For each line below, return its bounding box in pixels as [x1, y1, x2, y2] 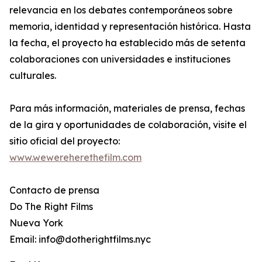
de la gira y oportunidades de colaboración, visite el [9, 119, 247, 131]
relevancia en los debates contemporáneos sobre [9, 4, 233, 16]
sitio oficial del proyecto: [9, 135, 120, 147]
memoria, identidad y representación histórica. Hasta [9, 20, 251, 33]
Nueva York [9, 217, 63, 229]
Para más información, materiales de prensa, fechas [9, 102, 245, 115]
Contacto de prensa [9, 184, 99, 196]
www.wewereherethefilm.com [9, 151, 142, 164]
